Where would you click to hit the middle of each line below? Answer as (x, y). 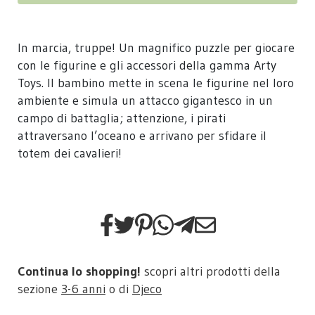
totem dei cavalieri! (70, 153)
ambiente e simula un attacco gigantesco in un (145, 100)
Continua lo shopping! (79, 271)
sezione (39, 289)
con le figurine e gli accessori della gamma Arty (147, 65)
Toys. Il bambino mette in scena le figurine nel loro (156, 83)
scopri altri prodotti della (211, 271)
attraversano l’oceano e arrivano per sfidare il (142, 135)
